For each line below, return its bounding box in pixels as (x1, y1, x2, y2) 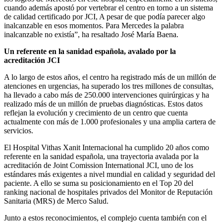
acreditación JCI (4, 56, 60, 64)
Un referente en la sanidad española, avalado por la (4, 47, 176, 55)
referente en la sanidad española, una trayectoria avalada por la (4, 152, 199, 161)
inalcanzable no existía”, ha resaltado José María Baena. (4, 30, 178, 39)
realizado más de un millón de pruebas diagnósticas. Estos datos (4, 100, 203, 108)
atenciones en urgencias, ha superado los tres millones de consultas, (4, 82, 214, 90)
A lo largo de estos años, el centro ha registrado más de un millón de (4, 73, 216, 81)
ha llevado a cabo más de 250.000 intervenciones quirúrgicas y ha (4, 91, 209, 99)
